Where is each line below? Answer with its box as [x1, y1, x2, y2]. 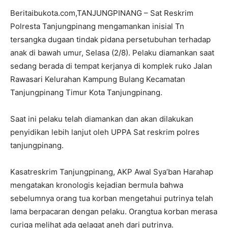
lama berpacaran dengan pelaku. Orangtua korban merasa [10, 206, 217, 216]
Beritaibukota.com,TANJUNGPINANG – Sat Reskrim [10, 8, 193, 18]
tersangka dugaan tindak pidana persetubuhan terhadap [10, 34, 211, 44]
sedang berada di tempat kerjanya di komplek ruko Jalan [10, 61, 212, 71]
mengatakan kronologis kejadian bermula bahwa [10, 180, 183, 190]
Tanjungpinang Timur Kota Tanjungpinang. [10, 87, 162, 97]
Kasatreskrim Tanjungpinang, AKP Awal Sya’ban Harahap [10, 166, 213, 177]
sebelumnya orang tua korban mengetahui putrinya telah [10, 193, 213, 203]
